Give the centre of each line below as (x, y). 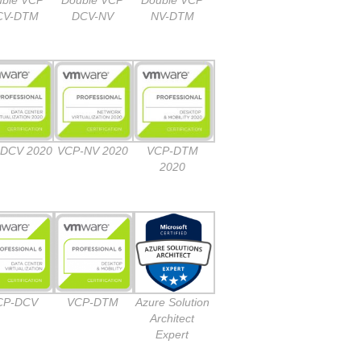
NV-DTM (172, 16)
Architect (172, 318)
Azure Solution (172, 302)
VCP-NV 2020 (92, 151)
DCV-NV (92, 16)
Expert (172, 334)
